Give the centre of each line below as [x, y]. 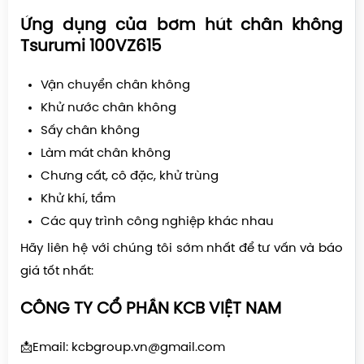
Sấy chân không [96, 130]
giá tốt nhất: [58, 271]
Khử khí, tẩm [84, 199]
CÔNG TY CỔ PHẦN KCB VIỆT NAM [151, 309]
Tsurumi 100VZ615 [91, 46]
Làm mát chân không [106, 153]
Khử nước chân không [115, 108]
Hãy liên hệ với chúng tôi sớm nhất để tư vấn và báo [182, 248]
